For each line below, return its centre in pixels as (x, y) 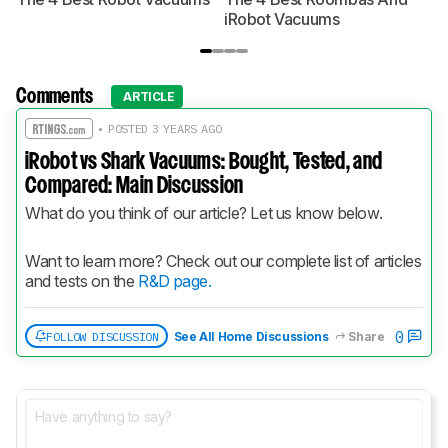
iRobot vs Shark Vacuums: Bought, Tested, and (204, 163)
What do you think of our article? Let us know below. (204, 213)
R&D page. (175, 281)
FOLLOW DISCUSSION (102, 336)
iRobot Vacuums (282, 19)
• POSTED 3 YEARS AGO (157, 129)
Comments (55, 96)
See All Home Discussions (251, 337)
